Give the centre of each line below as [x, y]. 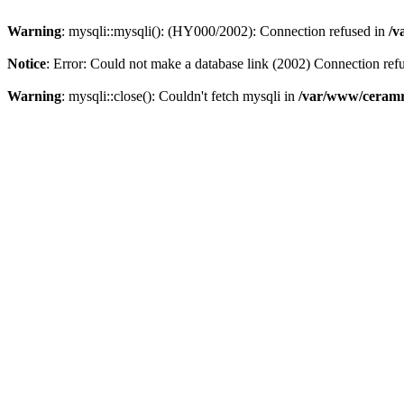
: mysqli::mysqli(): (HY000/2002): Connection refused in [225, 31]
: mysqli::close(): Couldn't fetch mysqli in [180, 96]
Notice [27, 64]
